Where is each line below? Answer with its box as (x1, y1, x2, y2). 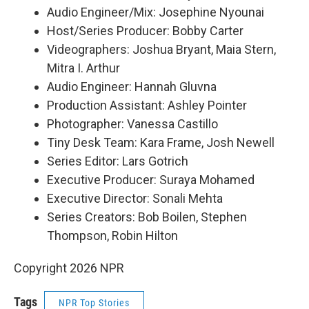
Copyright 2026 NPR (14, 260, 124, 275)
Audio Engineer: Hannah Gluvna (47, 79, 217, 94)
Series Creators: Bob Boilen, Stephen (47, 209, 247, 224)
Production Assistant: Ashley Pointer (47, 97, 247, 112)
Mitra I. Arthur (47, 60, 123, 75)
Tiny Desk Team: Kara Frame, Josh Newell (47, 134, 275, 150)
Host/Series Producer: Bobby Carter (47, 23, 243, 38)
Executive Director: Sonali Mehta (47, 190, 223, 206)
